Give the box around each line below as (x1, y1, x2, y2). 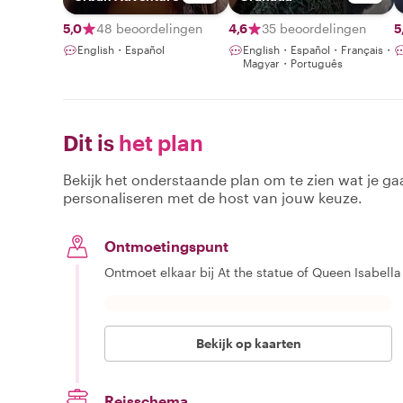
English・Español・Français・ (243, 42, 394, 56)
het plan (114, 129, 203, 156)
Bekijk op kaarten (195, 335, 301, 351)
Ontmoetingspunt (104, 237, 228, 255)
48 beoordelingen (96, 20, 202, 36)
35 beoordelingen (262, 20, 366, 36)
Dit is (63, 129, 114, 156)
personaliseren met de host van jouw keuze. (63, 188, 363, 206)
